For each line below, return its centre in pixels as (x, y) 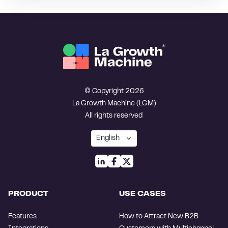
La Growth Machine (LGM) (114, 104)
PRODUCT (28, 194)
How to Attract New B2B (159, 217)
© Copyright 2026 (114, 92)
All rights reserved (114, 116)
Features (22, 217)
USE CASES (142, 194)
